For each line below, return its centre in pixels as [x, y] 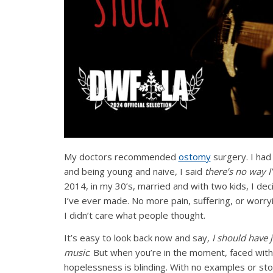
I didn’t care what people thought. [134, 215]
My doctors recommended [121, 157]
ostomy [194, 157]
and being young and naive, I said [134, 172]
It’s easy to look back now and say [135, 237]
